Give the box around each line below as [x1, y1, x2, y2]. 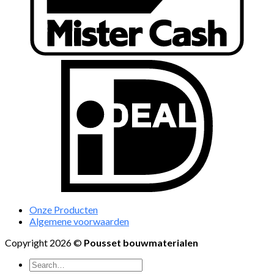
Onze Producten [29, 204, 98, 216]
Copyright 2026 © [5, 237, 84, 249]
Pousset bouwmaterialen [84, 237, 198, 249]
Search [29, 257, 60, 270]
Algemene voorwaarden [29, 215, 129, 228]
